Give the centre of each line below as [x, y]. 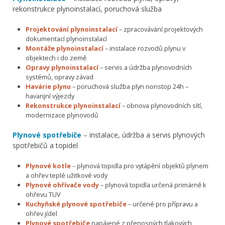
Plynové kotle [48, 165]
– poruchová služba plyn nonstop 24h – [129, 86]
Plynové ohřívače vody [62, 185]
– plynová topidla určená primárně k [152, 185]
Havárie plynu [48, 86]
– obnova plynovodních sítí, [161, 105]
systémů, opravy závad [59, 77]
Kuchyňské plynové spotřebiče [76, 204]
